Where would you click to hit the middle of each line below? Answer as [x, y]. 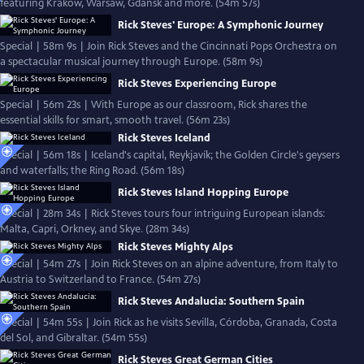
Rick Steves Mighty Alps [175, 247]
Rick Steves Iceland [164, 138]
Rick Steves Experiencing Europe [197, 84]
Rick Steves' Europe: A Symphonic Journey [221, 25]
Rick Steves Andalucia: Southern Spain [211, 301]
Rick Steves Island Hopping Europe [203, 193]
